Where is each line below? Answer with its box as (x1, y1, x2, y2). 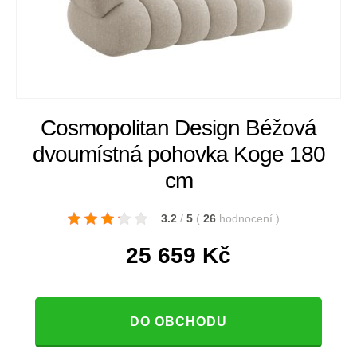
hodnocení (219, 212, 276, 225)
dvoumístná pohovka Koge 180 (32, 142, 325, 167)
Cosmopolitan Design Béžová (41, 116, 316, 140)
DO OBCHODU (130, 315, 227, 328)
